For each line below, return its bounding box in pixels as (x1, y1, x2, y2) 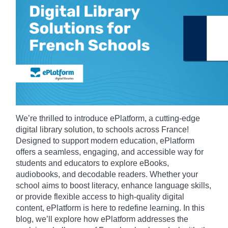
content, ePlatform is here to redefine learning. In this (16, 203, 205, 212)
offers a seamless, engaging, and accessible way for (16, 147, 204, 156)
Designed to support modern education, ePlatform (16, 136, 194, 145)
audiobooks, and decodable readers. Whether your (16, 169, 198, 179)
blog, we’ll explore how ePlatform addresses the (16, 214, 188, 223)
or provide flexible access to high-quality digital (16, 192, 184, 201)
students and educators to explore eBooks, (16, 158, 169, 167)
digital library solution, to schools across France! (16, 125, 189, 134)
